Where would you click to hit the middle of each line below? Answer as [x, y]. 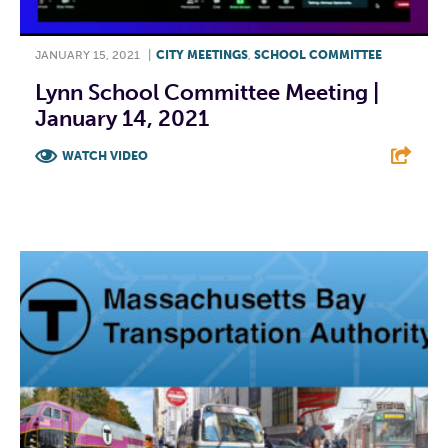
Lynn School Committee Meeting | [207, 93]
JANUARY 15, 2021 [87, 55]
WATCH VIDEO [105, 156]
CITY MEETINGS [202, 55]
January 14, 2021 [122, 119]
